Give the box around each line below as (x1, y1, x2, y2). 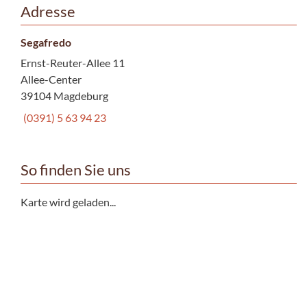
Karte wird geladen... (21, 195, 116, 208)
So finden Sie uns (21, 160, 131, 179)
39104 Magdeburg (21, 88, 108, 102)
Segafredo (21, 35, 71, 49)
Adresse (21, 2, 75, 21)
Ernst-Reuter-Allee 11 (21, 56, 125, 69)
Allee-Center (21, 72, 82, 86)
